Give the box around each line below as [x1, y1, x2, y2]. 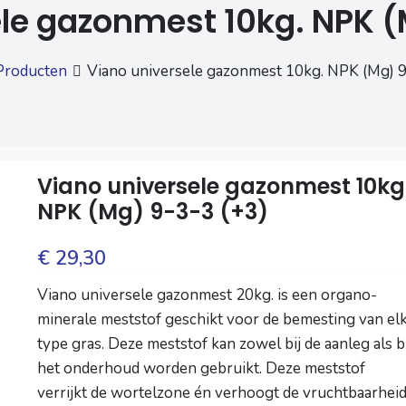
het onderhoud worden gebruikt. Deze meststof [37, 358, 365, 380]
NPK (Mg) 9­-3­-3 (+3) [37, 197, 268, 227]
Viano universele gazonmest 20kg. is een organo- [37, 285, 377, 306]
